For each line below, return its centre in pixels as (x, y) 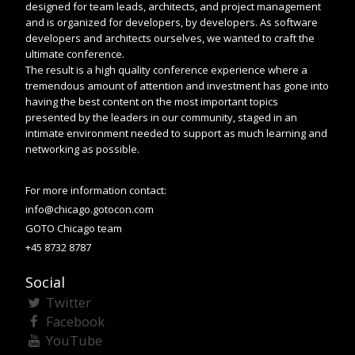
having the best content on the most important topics (152, 101)
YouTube (74, 340)
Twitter (68, 302)
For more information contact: (96, 190)
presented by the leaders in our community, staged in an (161, 117)
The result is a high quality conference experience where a (166, 69)
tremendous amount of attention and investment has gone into (177, 85)
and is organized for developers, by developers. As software (172, 22)
